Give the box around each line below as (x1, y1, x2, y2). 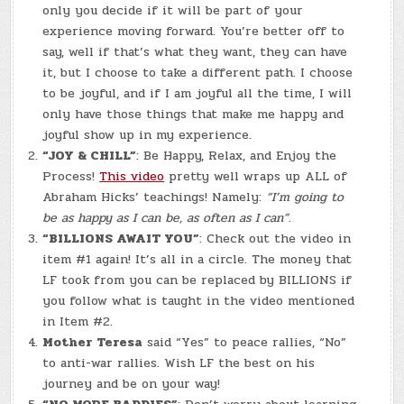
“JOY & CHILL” (42, 146, 137, 166)
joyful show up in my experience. (42, 125, 257, 145)
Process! (42, 167, 100, 187)
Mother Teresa (42, 333, 143, 353)
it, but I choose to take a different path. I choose (42, 63, 353, 83)
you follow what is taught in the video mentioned (42, 291, 355, 311)
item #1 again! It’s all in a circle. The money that (42, 250, 353, 270)
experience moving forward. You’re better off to (42, 22, 345, 41)
